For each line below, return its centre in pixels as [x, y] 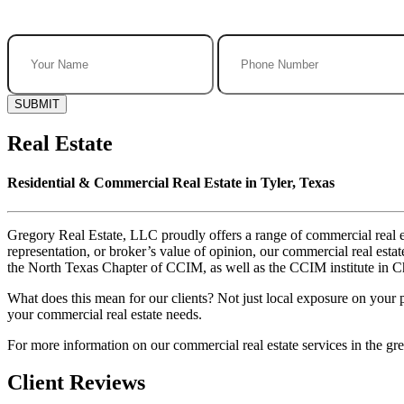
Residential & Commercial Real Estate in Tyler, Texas [171, 183]
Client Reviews [76, 383]
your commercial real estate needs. [105, 314]
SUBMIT [37, 105]
